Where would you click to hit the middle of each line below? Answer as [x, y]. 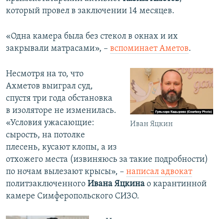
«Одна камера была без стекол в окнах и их [92, 36]
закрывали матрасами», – [58, 48]
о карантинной [176, 184]
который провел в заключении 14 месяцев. [90, 11]
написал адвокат [159, 172]
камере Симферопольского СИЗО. [73, 196]
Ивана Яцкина [116, 184]
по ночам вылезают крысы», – [66, 172]
